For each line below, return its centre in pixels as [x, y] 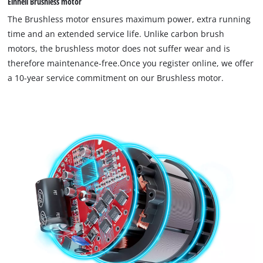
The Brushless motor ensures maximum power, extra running [129, 19]
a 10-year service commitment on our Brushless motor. [116, 78]
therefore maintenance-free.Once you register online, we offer [131, 63]
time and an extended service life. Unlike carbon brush [116, 34]
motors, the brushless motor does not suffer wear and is [119, 49]
